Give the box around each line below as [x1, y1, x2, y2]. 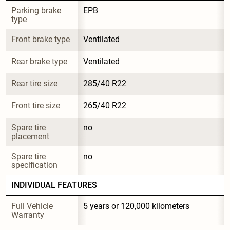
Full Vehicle [11, 201, 55, 211]
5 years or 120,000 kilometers [83, 201, 189, 211]
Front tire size [11, 100, 60, 110]
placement [11, 131, 49, 141]
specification [11, 160, 57, 170]
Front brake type [11, 34, 70, 44]
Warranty [11, 209, 44, 220]
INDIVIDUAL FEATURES [11, 180, 97, 190]
